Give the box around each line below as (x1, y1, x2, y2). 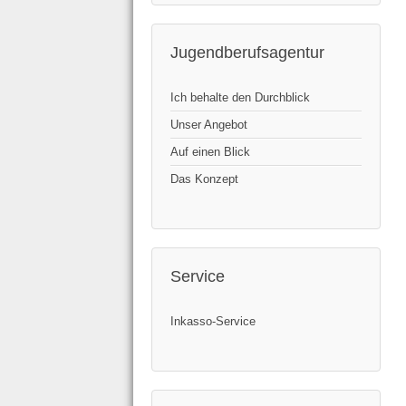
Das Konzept (170, 172, 238, 187)
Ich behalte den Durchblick (170, 91, 310, 105)
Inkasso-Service (170, 314, 256, 329)
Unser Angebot (170, 118, 247, 132)
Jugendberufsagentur (170, 43, 324, 63)
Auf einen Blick (170, 145, 250, 159)
